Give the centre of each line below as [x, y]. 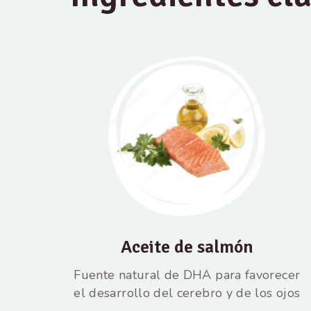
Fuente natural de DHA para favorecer [187, 275]
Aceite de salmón [187, 247]
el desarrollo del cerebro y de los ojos [187, 293]
